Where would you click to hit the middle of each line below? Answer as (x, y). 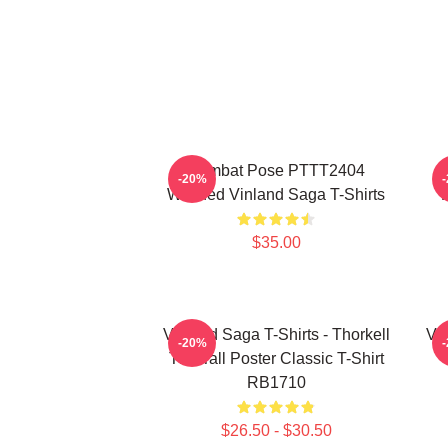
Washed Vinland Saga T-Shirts (276, 194)
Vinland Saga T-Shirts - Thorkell (276, 334)
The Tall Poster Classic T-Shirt (276, 358)
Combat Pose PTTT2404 (276, 170)
